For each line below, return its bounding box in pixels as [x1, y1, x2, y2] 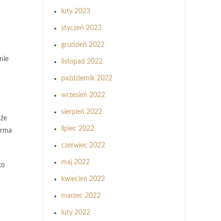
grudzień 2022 [61, 41, 105, 48]
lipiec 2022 [61, 125, 94, 132]
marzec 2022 [61, 192, 101, 199]
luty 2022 [61, 209, 90, 216]
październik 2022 [61, 75, 112, 82]
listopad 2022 [61, 58, 103, 65]
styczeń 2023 [61, 25, 102, 32]
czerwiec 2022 [61, 142, 105, 149]
